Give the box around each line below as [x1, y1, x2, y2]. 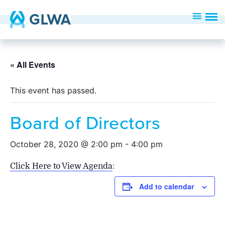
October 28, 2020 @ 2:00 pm [10, 139, 123, 149]
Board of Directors [10, 113, 160, 135]
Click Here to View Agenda [10, 162, 113, 171]
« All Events [10, 59, 55, 70]
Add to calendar [139, 181, 194, 191]
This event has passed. [10, 85, 96, 95]
